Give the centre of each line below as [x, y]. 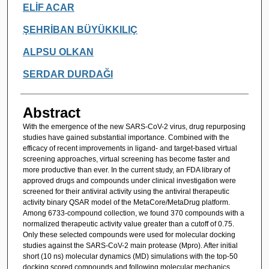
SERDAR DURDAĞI [68, 74]
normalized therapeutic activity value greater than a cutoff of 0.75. [128, 224]
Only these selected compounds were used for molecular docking [129, 234]
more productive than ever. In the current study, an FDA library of [126, 170]
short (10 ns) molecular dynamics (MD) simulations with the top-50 [130, 256]
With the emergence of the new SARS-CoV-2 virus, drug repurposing [134, 126]
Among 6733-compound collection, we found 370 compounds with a [133, 213]
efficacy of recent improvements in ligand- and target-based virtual [130, 148]
